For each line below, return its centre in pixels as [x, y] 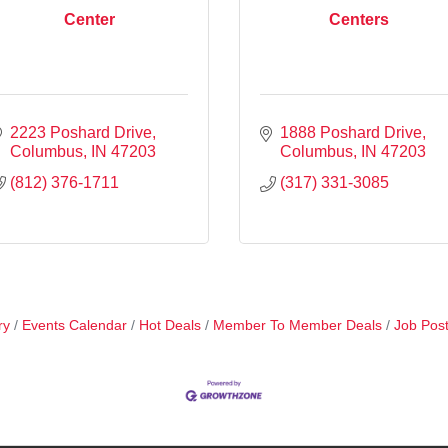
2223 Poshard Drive [81, 132]
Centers [359, 20]
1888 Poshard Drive [351, 132]
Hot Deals [169, 325]
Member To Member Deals [297, 325]
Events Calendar [74, 325]
